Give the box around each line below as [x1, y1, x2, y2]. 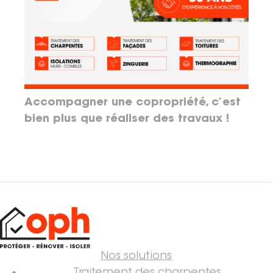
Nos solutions [101, 251, 172, 263]
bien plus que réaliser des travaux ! [24, 113, 229, 125]
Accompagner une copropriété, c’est [24, 97, 241, 108]
